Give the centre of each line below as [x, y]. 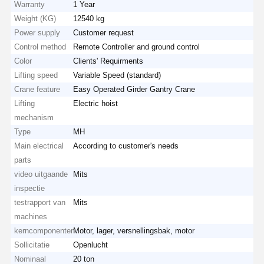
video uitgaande [41, 174]
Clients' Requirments [108, 61]
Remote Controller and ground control [137, 47]
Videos [157, 231]
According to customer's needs [126, 146]
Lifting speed [36, 75]
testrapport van [40, 202]
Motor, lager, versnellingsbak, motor [134, 230]
